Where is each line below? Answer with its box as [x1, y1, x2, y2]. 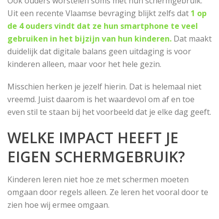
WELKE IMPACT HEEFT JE [7, 128, 178, 148]
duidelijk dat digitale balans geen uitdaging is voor [7, 46, 191, 57]
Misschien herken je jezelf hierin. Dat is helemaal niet [7, 81, 201, 92]
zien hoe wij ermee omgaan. [7, 199, 109, 210]
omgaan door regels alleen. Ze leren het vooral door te [7, 187, 208, 197]
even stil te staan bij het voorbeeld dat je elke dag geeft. [7, 107, 211, 117]
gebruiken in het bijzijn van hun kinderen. [7, 33, 172, 44]
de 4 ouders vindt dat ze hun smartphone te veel [7, 21, 198, 31]
